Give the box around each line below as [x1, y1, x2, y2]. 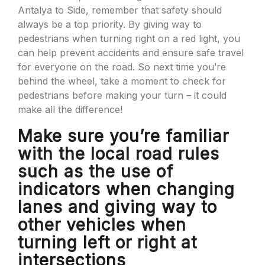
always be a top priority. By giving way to [18, 18, 202, 30]
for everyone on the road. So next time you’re [18, 61, 226, 73]
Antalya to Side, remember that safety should [18, 4, 222, 16]
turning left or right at [18, 232, 197, 253]
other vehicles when [18, 215, 186, 235]
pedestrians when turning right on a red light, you [18, 33, 240, 44]
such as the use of [18, 161, 173, 182]
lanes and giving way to [18, 197, 217, 217]
